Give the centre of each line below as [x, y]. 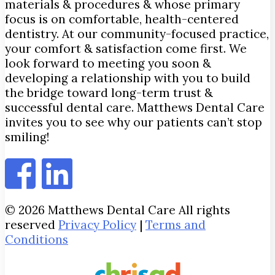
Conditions [37, 240]
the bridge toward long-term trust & [109, 93]
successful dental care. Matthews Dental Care [135, 108]
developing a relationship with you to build [128, 78]
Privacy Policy [97, 225]
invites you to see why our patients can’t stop [134, 122]
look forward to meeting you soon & [108, 64]
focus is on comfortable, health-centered [122, 19]
